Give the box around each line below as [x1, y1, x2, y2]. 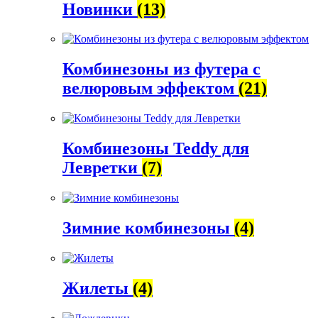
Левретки [62, 158, 142, 177]
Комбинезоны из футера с [62, 60, 261, 79]
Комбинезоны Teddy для [62, 139, 249, 158]
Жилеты [62, 278, 133, 297]
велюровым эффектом [62, 79, 238, 98]
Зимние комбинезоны [62, 218, 234, 237]
